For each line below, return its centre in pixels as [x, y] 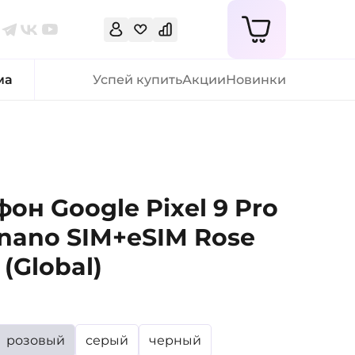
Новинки [256, 80]
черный [175, 340]
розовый [36, 340]
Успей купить [137, 80]
